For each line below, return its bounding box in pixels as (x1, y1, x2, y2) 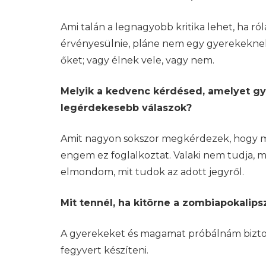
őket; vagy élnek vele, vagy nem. (61, 54, 214, 66)
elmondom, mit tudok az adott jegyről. (61, 166, 244, 178)
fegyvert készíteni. (61, 244, 148, 256)
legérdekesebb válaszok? (61, 102, 192, 113)
